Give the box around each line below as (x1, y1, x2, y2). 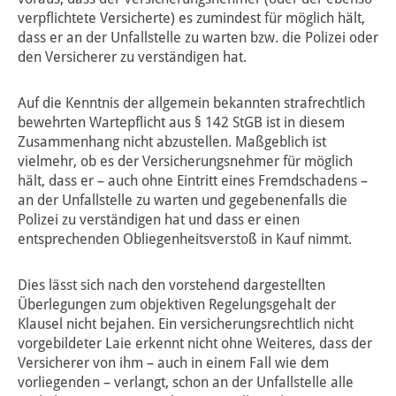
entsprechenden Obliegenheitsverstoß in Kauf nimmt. (18, 231, 352, 248)
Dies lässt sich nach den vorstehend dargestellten (18, 277, 325, 294)
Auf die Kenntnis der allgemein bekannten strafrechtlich (18, 95, 365, 112)
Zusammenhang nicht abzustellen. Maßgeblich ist (18, 133, 326, 151)
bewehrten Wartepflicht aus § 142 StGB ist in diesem (18, 114, 345, 132)
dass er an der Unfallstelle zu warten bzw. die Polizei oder (18, 29, 378, 47)
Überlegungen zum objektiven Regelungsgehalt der (18, 296, 336, 314)
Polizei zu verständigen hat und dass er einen (18, 211, 300, 229)
